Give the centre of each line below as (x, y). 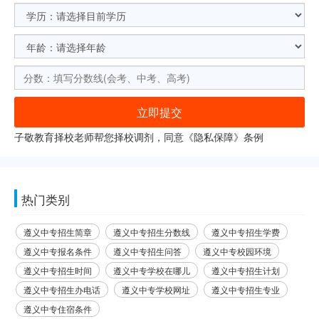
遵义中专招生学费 (246, 232)
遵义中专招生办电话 (62, 290)
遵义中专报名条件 (58, 251)
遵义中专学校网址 (156, 290)
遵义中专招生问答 (147, 251)
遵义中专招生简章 (58, 232)
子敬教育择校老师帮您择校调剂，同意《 (104, 137)
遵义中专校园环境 (237, 251)
